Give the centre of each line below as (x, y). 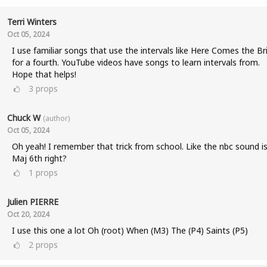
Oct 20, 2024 (28, 214)
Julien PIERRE (32, 202)
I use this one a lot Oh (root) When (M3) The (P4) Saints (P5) (130, 230)
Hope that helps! (44, 74)
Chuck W (24, 118)
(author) (56, 118)
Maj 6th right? (39, 158)
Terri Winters (32, 22)
